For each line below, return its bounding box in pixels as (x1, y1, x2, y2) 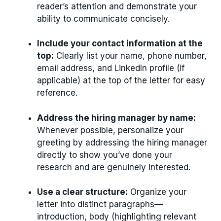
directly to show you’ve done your (37, 149, 172, 160)
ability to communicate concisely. (37, 13, 170, 24)
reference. (37, 88, 77, 98)
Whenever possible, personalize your (37, 125, 184, 135)
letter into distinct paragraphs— (37, 199, 163, 210)
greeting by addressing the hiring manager (37, 137, 207, 147)
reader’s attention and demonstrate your (37, 1, 197, 11)
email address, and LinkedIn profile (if (37, 63, 184, 74)
